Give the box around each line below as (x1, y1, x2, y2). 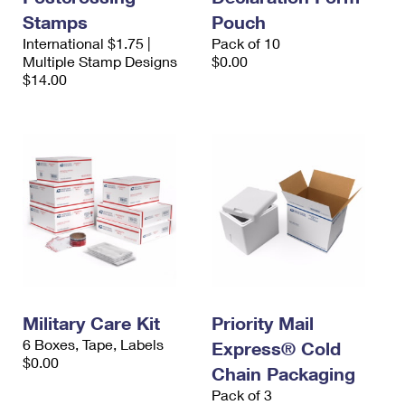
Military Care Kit (23, 312, 160, 334)
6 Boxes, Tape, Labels (23, 335, 164, 353)
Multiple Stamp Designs (23, 52, 177, 71)
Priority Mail (212, 312, 314, 334)
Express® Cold (212, 337, 341, 360)
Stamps (23, 11, 88, 33)
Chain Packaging (212, 363, 355, 385)
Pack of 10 (212, 34, 280, 52)
